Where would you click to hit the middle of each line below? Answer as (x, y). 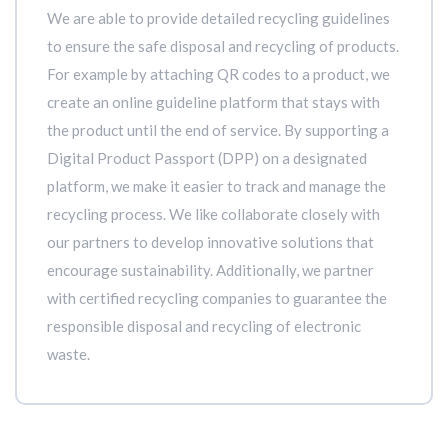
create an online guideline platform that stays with (213, 102)
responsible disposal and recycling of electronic (204, 326)
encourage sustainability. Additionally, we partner (210, 270)
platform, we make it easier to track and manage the (216, 186)
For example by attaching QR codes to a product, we (218, 74)
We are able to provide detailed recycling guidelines (218, 18)
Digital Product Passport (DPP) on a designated (207, 158)
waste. (68, 354)
